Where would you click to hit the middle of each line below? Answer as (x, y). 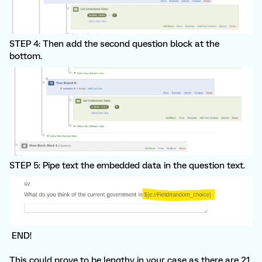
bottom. (26, 56)
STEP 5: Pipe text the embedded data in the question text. (127, 166)
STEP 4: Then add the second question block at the (114, 44)
